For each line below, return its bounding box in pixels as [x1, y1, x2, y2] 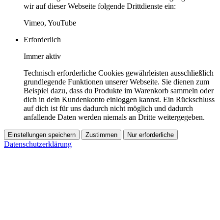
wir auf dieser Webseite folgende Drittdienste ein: [24, 1, 176, 10]
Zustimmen [85, 131, 117, 138]
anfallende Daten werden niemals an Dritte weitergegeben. [24, 112, 205, 121]
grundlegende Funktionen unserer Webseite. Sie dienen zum [24, 77, 209, 86]
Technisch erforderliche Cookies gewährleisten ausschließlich [24, 68, 214, 77]
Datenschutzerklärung [4, 139, 72, 148]
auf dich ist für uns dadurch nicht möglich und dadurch [24, 104, 193, 112]
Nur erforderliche [127, 131, 174, 138]
